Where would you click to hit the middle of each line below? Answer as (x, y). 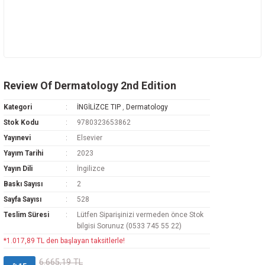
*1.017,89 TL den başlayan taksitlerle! (64, 241)
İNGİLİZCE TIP (98, 107)
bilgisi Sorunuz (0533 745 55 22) (129, 226)
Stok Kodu (21, 122)
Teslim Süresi (26, 215)
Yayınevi (17, 138)
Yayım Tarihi (23, 153)
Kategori (18, 107)
